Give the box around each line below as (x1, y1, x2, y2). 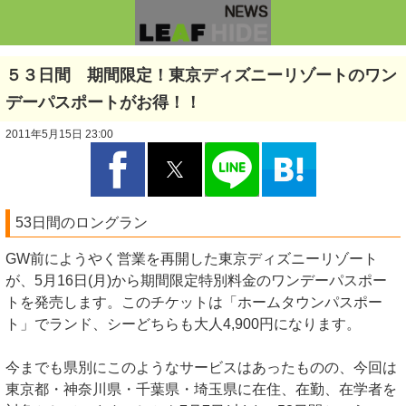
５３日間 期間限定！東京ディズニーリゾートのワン (5, 66, 397, 84)
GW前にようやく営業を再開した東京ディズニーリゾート (5, 251, 378, 266)
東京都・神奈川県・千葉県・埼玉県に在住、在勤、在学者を (5, 382, 397, 397)
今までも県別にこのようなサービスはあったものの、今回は (5, 360, 397, 375)
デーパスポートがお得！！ (5, 93, 201, 111)
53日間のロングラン (15, 215, 148, 230)
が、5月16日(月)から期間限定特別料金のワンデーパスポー (5, 273, 387, 288)
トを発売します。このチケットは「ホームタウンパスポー (5, 295, 382, 310)
